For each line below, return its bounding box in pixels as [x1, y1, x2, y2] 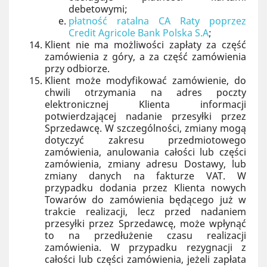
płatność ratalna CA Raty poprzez [69, 14, 246, 27]
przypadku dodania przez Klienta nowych [45, 181, 246, 194]
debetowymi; [69, 2, 128, 15]
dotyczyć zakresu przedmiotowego [45, 133, 246, 147]
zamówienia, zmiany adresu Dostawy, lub [45, 157, 246, 170]
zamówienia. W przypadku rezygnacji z [45, 241, 246, 254]
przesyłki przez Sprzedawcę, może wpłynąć [45, 217, 246, 230]
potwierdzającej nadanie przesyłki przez [45, 110, 246, 123]
